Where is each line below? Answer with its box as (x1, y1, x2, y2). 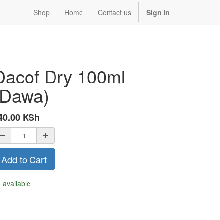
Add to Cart (1, 153, 47, 165)
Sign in (146, 7, 170, 17)
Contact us (98, 7, 131, 17)
